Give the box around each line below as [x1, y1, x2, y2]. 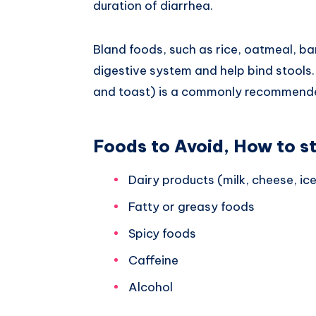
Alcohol [128, 279, 173, 295]
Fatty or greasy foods [128, 198, 255, 214]
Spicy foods [128, 225, 196, 241]
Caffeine [128, 252, 178, 268]
